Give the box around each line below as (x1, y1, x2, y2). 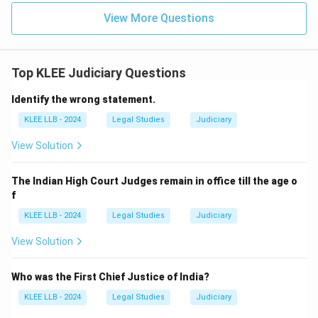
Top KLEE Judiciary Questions (11, 65, 186, 80)
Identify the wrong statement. (11, 94, 155, 105)
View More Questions (104, 11, 214, 25)
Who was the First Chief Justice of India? (11, 271, 209, 283)
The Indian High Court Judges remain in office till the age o (11, 175, 297, 187)
